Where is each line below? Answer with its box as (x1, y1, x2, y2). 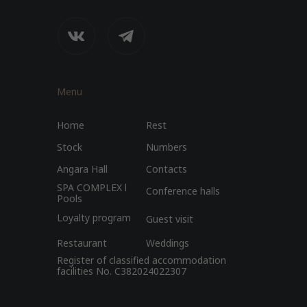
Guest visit (146, 212, 193, 225)
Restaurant (57, 236, 107, 249)
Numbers (146, 140, 187, 153)
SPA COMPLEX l (57, 181, 127, 194)
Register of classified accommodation (57, 254, 226, 267)
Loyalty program (57, 211, 131, 224)
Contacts (146, 162, 187, 175)
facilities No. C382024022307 (57, 265, 186, 278)
